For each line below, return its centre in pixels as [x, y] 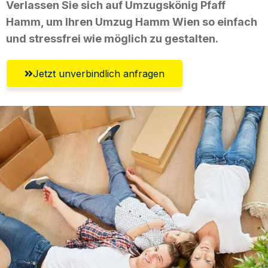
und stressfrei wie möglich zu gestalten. [112, 38]
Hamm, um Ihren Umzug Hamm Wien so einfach [132, 22]
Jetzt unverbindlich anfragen [99, 73]
